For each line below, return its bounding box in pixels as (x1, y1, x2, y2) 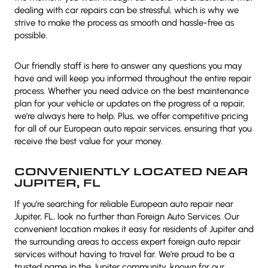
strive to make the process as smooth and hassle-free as (14, 17, 234, 28)
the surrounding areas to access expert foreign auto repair (14, 236, 240, 247)
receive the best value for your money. (14, 136, 163, 147)
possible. (14, 30, 47, 41)
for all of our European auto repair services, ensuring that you (14, 123, 252, 134)
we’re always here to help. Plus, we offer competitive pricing (14, 111, 248, 121)
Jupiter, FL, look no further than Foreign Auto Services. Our (14, 211, 239, 222)
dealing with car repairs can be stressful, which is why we (14, 5, 239, 16)
